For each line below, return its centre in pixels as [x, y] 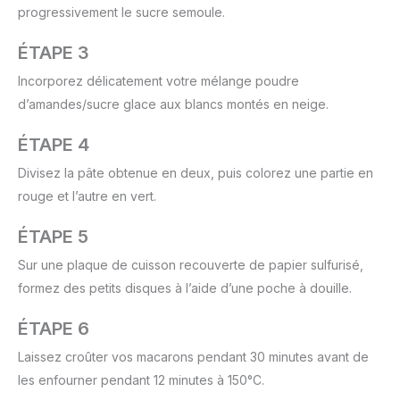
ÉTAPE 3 [54, 52]
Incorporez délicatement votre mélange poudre [158, 80]
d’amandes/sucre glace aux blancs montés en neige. [173, 104]
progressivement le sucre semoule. [121, 12]
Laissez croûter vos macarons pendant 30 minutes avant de [193, 356]
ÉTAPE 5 [53, 236]
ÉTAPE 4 [54, 144]
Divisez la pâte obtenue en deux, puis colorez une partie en [196, 172]
